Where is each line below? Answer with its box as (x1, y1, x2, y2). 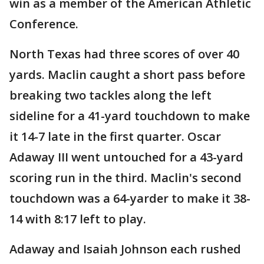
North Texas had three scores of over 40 (9, 46, 239, 62)
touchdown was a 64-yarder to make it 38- (9, 190, 250, 207)
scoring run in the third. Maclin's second (9, 170, 242, 186)
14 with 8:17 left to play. (9, 211, 146, 227)
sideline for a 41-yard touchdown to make (9, 108, 250, 124)
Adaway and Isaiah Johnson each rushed (9, 241, 241, 258)
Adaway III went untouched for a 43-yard (9, 149, 243, 166)
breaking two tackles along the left (9, 87, 212, 104)
